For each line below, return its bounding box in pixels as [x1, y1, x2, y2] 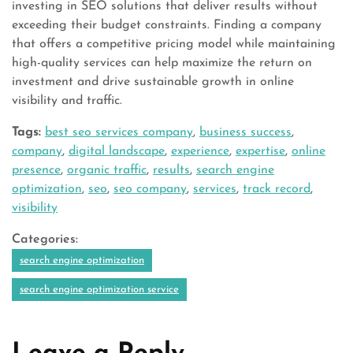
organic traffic [67, 164, 147, 176]
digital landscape [69, 145, 165, 158]
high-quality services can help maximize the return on [12, 57, 312, 69]
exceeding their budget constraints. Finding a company [12, 19, 321, 32]
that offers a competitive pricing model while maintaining [12, 38, 336, 50]
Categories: [12, 233, 78, 246]
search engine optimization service [20, 284, 179, 295]
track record [243, 183, 310, 195]
